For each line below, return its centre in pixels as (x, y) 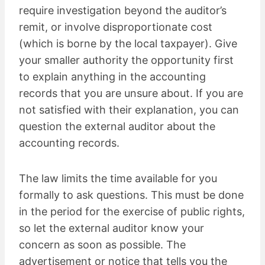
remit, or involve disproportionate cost (116, 27)
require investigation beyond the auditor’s (123, 10)
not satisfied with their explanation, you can (129, 109)
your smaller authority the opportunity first (126, 60)
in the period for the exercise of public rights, (132, 211)
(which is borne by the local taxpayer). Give (128, 43)
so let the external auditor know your (112, 228)
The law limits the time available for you (118, 178)
